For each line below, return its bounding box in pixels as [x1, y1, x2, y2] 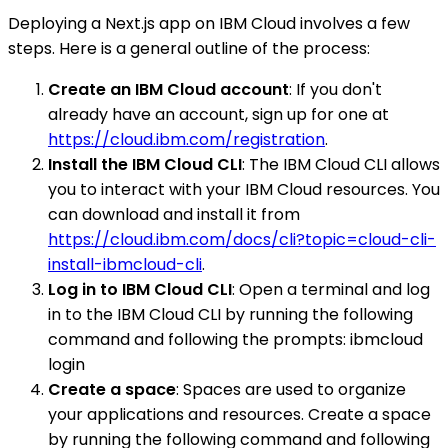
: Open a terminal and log [232, 277, 430, 301]
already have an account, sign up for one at [48, 102, 389, 126]
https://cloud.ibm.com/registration [48, 127, 325, 151]
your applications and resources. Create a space [48, 402, 431, 426]
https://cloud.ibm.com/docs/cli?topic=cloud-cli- [48, 227, 436, 251]
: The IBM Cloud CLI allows [242, 152, 440, 176]
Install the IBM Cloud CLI [48, 152, 242, 176]
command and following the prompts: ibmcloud [48, 327, 423, 351]
